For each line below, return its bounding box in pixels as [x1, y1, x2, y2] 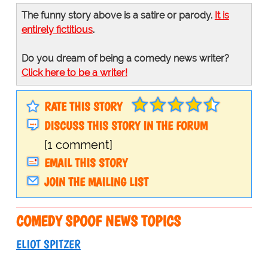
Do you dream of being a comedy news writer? [21, 53, 229, 65]
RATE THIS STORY [44, 99, 122, 114]
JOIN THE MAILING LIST [44, 175, 148, 190]
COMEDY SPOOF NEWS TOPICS [16, 212, 181, 230]
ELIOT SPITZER [16, 237, 81, 252]
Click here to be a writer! [21, 67, 127, 79]
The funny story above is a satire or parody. [21, 10, 215, 22]
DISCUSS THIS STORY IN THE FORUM [44, 118, 208, 133]
